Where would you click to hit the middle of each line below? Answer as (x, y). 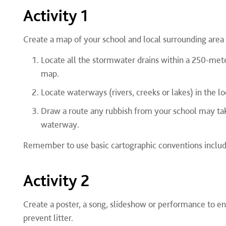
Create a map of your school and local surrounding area (123, 39)
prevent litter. (48, 218)
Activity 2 (56, 181)
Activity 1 (55, 16)
